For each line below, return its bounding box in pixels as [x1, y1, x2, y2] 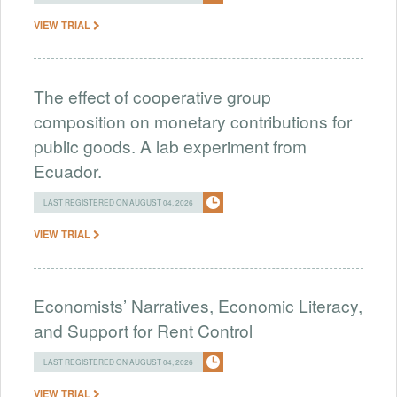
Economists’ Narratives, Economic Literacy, [34, 292, 362, 317]
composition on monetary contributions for [34, 108, 352, 133]
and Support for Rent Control [34, 317, 253, 342]
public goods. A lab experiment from [34, 133, 307, 158]
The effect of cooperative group [34, 83, 271, 108]
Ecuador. [34, 158, 102, 183]
